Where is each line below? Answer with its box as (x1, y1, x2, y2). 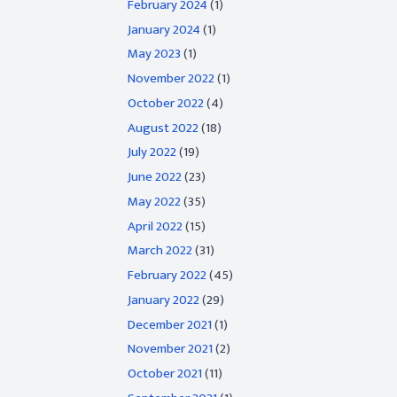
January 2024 (128, 18, 200, 41)
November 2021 (128, 338, 213, 361)
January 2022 (128, 288, 199, 311)
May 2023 (128, 43, 181, 66)
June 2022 (128, 166, 182, 188)
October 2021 (128, 362, 202, 385)
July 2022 (128, 141, 176, 164)
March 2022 (128, 239, 192, 262)
